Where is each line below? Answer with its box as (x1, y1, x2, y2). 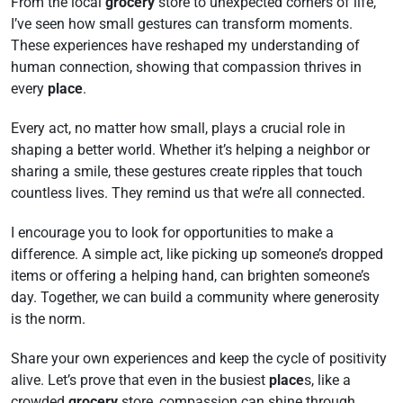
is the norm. (11, 310, 85, 327)
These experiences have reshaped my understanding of (11, 37, 360, 54)
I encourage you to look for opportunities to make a (11, 224, 334, 241)
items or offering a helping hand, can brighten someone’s (11, 267, 370, 284)
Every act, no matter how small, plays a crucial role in (11, 120, 345, 137)
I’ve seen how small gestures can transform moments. (11, 15, 353, 32)
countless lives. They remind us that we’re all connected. (11, 184, 365, 201)
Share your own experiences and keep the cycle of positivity (11, 350, 387, 367)
